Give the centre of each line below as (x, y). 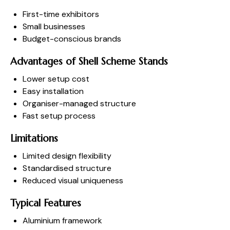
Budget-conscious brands (72, 39)
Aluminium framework (62, 220)
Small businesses (54, 26)
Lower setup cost (56, 79)
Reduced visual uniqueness (73, 180)
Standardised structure (67, 168)
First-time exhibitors (61, 14)
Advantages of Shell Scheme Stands (89, 61)
